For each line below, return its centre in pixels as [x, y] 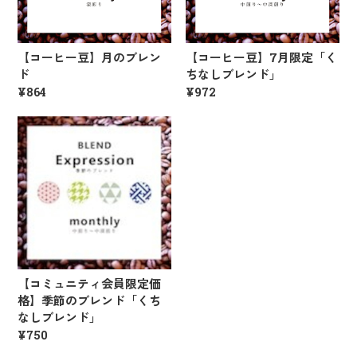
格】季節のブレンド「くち [90, 301]
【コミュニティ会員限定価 [90, 284]
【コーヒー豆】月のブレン [90, 57]
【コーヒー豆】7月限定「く [261, 57]
